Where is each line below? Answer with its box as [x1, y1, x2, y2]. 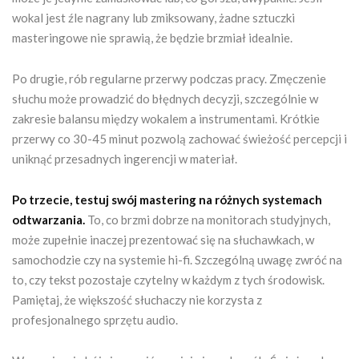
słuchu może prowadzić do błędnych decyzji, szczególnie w [12, 91, 318, 106]
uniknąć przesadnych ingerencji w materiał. [12, 151, 237, 166]
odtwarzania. [12, 212, 85, 227]
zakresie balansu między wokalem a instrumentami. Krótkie [12, 111, 320, 126]
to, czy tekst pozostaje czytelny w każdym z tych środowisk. [12, 272, 325, 287]
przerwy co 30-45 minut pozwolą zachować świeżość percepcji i [12, 131, 347, 146]
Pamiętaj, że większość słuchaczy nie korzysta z [12, 292, 262, 307]
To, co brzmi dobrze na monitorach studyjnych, [85, 212, 330, 227]
